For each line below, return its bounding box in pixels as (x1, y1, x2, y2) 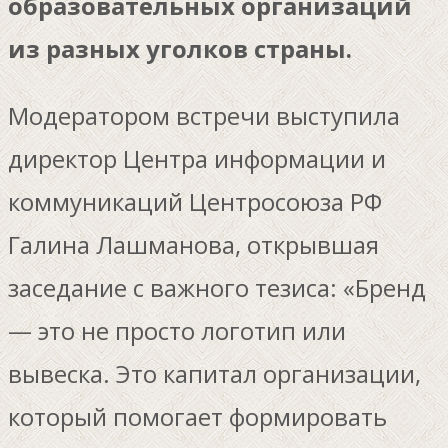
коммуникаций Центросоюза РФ (8, 184, 382, 218)
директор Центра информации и (8, 141, 386, 175)
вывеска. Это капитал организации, (8, 356, 421, 390)
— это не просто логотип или (8, 313, 346, 347)
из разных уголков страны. (8, 31, 352, 65)
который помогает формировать (8, 399, 387, 433)
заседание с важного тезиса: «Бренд (8, 270, 426, 304)
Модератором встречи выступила (8, 98, 400, 132)
